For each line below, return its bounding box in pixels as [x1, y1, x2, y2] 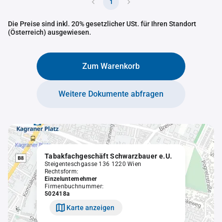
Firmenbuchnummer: [45, 183, 104, 190]
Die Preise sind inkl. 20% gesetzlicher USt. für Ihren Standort [8, 20, 196, 28]
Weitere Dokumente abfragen [58, 89, 164, 99]
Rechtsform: [45, 168, 79, 175]
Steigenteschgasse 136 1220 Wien [45, 161, 142, 167]
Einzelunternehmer [45, 175, 97, 182]
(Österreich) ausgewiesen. [8, 28, 91, 36]
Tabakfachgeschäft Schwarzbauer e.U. [45, 152, 172, 160]
